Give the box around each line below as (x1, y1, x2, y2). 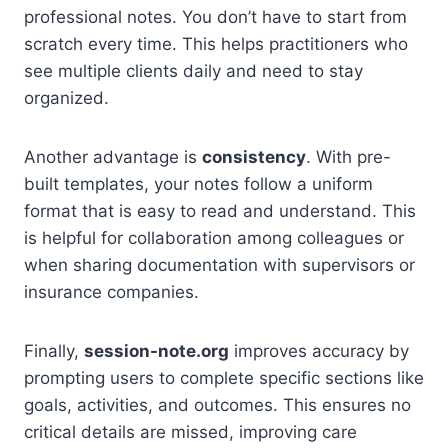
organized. (24, 87, 109, 108)
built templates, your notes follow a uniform (24, 173, 373, 194)
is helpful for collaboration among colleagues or (24, 227, 404, 248)
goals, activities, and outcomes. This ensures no (24, 394, 411, 415)
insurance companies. (24, 281, 199, 302)
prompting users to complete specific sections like (24, 367, 424, 388)
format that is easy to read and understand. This (24, 200, 416, 221)
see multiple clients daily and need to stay (24, 60, 363, 81)
